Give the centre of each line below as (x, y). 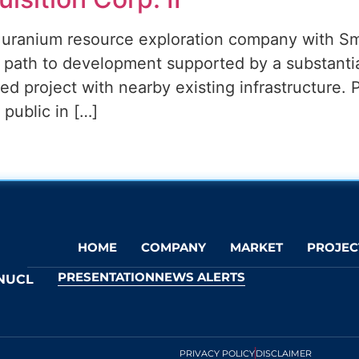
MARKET (256, 247)
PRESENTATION (106, 276)
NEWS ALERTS (200, 276)
